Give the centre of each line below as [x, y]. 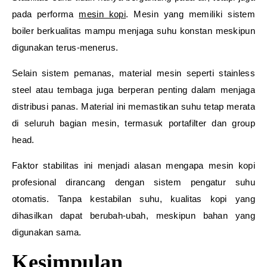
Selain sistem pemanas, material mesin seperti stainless [133, 73]
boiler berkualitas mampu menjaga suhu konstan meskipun [133, 31]
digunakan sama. [47, 232]
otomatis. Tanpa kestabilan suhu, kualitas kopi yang [133, 199]
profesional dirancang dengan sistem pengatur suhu [133, 182]
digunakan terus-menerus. [65, 47]
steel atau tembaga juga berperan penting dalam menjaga [133, 90]
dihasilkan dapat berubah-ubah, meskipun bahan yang [133, 215]
